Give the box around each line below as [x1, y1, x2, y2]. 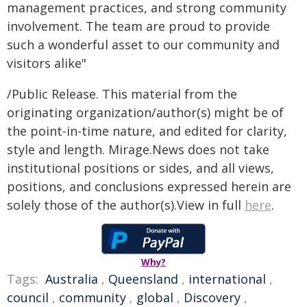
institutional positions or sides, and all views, [7, 160, 274, 176]
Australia [45, 271, 98, 287]
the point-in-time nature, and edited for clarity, [7, 123, 287, 139]
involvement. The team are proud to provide [7, 18, 270, 34]
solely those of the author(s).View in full [7, 197, 245, 213]
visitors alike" [7, 55, 86, 71]
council [7, 289, 49, 306]
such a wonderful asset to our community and [7, 36, 280, 53]
